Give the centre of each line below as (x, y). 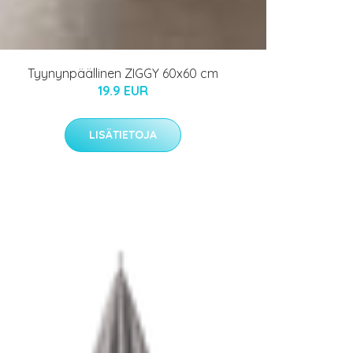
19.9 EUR (123, 91)
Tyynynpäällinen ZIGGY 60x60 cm (123, 74)
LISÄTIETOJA (123, 135)
